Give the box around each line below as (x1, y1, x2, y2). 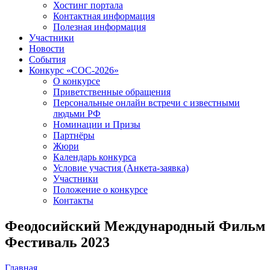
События (29, 54, 66, 64)
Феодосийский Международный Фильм (5, 218, 265, 234)
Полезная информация (53, 22, 146, 32)
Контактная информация (53, 11, 155, 21)
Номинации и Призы (53, 119, 140, 130)
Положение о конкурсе (53, 184, 148, 195)
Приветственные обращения (53, 87, 171, 97)
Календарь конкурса (53, 152, 136, 162)
